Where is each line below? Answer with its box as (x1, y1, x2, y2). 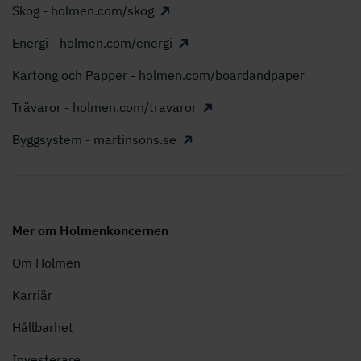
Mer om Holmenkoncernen (12, 222, 168, 239)
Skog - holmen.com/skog (12, 2, 154, 19)
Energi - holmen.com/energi (12, 35, 172, 52)
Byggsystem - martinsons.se (12, 131, 176, 148)
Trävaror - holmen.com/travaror (12, 99, 197, 116)
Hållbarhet (12, 319, 73, 336)
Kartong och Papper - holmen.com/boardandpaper (12, 67, 305, 84)
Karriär (12, 287, 52, 304)
